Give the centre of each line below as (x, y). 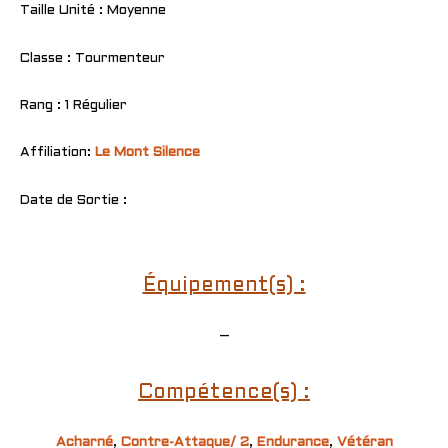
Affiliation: (57, 153)
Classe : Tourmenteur (92, 58)
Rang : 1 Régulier (73, 106)
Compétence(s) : (224, 392)
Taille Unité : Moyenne (93, 11)
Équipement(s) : (224, 285)
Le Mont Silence (147, 153)
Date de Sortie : (73, 200)
